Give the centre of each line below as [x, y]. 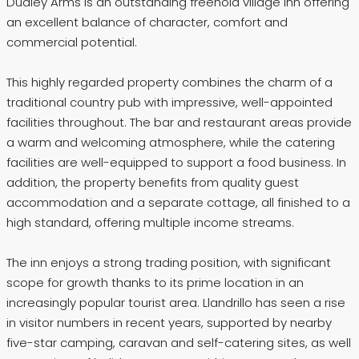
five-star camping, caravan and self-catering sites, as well [179, 342]
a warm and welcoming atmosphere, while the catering [171, 142]
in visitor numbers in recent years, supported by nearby [169, 322]
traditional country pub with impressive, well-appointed [169, 102]
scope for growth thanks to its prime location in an [155, 282]
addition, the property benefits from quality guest [153, 182]
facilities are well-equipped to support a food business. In [176, 162]
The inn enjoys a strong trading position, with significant [169, 262]
